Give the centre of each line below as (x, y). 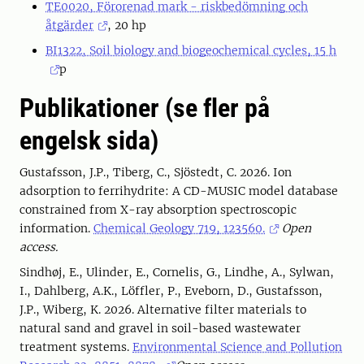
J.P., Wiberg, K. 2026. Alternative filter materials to (163, 310)
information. (56, 228)
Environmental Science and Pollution (237, 347)
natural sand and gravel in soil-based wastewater (160, 328)
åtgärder (69, 25)
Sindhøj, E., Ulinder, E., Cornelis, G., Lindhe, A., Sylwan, (177, 272)
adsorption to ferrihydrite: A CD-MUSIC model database (179, 191)
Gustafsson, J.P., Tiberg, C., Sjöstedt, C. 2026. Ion (156, 172)
